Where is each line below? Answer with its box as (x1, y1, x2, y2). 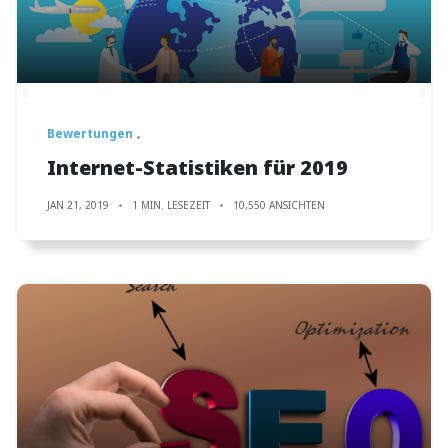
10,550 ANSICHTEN (233, 197, 325, 212)
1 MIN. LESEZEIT (132, 197, 210, 212)
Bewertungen (47, 124, 133, 142)
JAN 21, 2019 (47, 197, 109, 212)
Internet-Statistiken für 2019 (47, 153, 348, 181)
